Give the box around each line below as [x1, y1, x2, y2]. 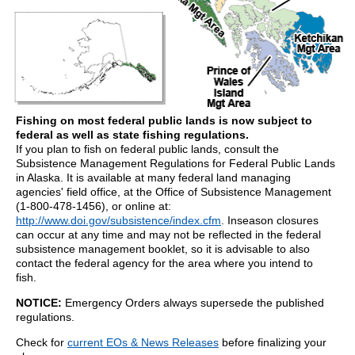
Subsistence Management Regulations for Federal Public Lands [16, 157, 335, 170]
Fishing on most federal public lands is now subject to [16, 114, 312, 127]
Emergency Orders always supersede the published [62, 296, 324, 309]
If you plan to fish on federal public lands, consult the [16, 143, 279, 155]
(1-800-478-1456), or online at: [16, 200, 171, 212]
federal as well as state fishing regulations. [16, 128, 249, 141]
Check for [16, 336, 67, 349]
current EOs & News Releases [67, 336, 219, 349]
